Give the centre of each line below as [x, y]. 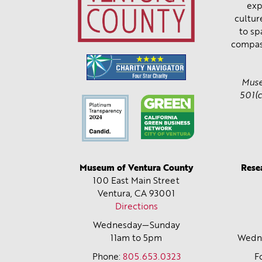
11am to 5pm [137, 239]
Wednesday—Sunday [136, 226]
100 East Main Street [137, 181]
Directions [136, 207]
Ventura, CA [123, 194]
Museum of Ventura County [136, 168]
